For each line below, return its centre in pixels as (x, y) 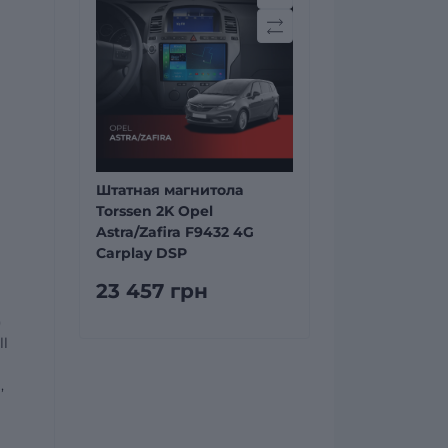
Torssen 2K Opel (154, 211)
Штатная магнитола (169, 190)
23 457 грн (152, 291)
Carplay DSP (141, 253)
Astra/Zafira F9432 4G (175, 232)
